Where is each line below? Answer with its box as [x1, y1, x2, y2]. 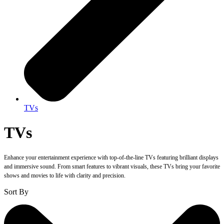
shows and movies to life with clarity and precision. [4, 172, 125, 179]
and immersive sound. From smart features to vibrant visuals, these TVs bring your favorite [4, 163, 220, 170]
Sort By [4, 187, 28, 196]
